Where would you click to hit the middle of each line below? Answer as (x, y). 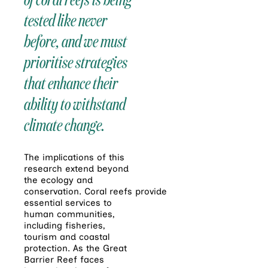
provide (150, 192)
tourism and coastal (67, 237)
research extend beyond (76, 169)
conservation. (54, 192)
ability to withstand (75, 104)
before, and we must (75, 42)
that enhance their (71, 83)
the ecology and (58, 180)
